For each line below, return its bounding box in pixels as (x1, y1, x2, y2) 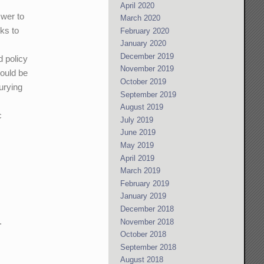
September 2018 (120, 242, 177, 252)
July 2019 (120, 115, 154, 124)
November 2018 (120, 217, 174, 226)
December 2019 (120, 51, 174, 61)
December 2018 (120, 204, 174, 214)
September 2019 (120, 90, 177, 99)
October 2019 (120, 77, 167, 87)
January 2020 (120, 39, 167, 48)
